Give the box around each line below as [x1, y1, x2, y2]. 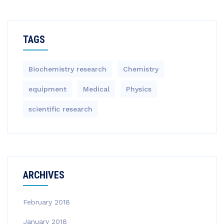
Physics [126, 85, 151, 93]
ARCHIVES [23, 169, 64, 181]
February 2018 [23, 198, 70, 206]
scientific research [28, 105, 92, 113]
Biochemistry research [28, 65, 106, 73]
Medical [83, 85, 109, 93]
